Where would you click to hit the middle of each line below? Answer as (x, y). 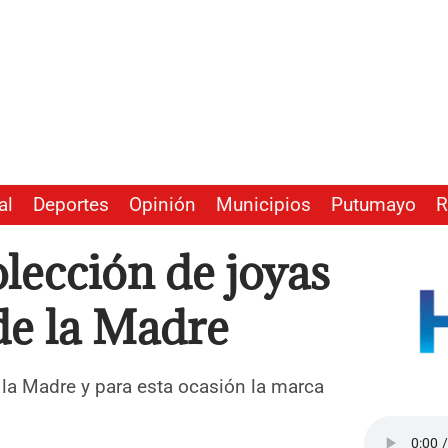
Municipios (263, 205)
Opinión (162, 205)
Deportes (71, 205)
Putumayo (373, 205)
